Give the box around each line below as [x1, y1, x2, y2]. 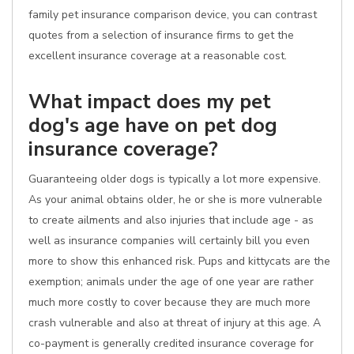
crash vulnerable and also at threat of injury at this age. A [28, 315, 321, 330]
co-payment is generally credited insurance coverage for [28, 336, 314, 351]
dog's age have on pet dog [28, 111, 277, 139]
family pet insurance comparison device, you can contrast [28, 7, 317, 22]
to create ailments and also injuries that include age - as [28, 213, 314, 228]
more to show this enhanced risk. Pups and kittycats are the [28, 254, 330, 269]
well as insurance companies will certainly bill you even [28, 233, 310, 248]
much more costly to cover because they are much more [28, 295, 311, 310]
